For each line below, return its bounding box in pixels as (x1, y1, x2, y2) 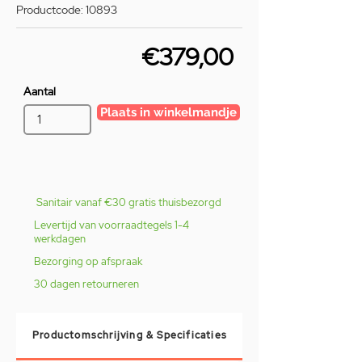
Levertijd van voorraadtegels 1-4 (34, 217, 189, 232)
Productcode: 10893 (16, 2, 117, 17)
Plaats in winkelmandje (100, 104, 237, 119)
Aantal (23, 83, 56, 99)
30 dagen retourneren (34, 276, 139, 291)
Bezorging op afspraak (34, 254, 142, 268)
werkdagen (34, 231, 86, 246)
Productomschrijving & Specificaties (32, 328, 228, 342)
